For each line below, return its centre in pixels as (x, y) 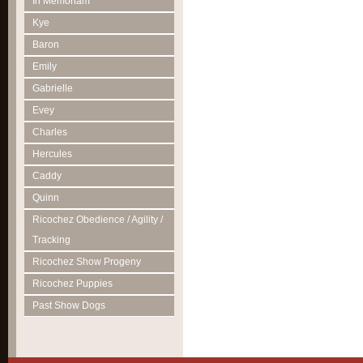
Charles (50, 132)
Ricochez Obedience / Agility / (98, 220)
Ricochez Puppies (73, 284)
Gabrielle (53, 88)
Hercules (52, 154)
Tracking (51, 240)
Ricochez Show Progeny (87, 262)
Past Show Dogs (69, 305)
